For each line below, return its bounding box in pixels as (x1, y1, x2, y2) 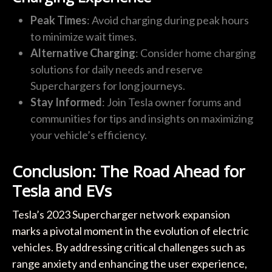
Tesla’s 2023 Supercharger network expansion (12, 208, 230, 222)
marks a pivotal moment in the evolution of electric (12, 224, 249, 238)
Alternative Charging (30, 46, 135, 60)
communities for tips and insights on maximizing (30, 112, 253, 126)
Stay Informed (30, 95, 102, 109)
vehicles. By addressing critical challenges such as (12, 240, 245, 254)
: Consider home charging (135, 46, 256, 60)
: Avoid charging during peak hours (86, 13, 249, 27)
